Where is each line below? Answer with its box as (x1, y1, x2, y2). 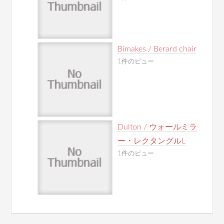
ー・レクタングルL (117, 137, 186, 145)
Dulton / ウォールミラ (117, 123, 197, 131)
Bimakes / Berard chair (117, 45, 197, 53)
